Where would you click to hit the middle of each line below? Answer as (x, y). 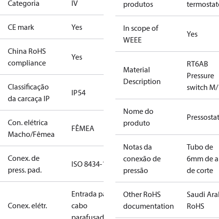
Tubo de (200, 147)
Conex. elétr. (27, 205)
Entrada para (92, 194)
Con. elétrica (28, 122)
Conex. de (24, 158)
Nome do (138, 111)
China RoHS (27, 51)
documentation (149, 206)
